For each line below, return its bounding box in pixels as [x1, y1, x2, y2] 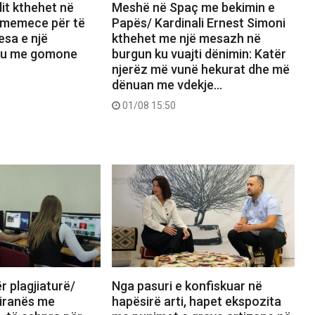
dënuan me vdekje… [111, 77, 222, 92]
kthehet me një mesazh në [111, 30, 261, 46]
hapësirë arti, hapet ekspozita [111, 294, 281, 309]
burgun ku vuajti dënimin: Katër [111, 46, 286, 61]
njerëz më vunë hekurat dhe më [111, 61, 290, 77]
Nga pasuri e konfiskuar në [111, 278, 262, 294]
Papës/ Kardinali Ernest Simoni [111, 15, 285, 30]
